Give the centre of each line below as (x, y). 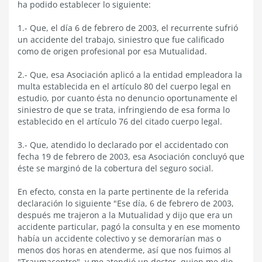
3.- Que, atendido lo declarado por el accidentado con (123, 145)
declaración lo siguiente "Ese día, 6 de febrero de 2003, (126, 203)
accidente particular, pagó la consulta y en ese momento (129, 227)
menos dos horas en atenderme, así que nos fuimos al (124, 250)
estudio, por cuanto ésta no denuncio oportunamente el (127, 98)
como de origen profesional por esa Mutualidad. (112, 51)
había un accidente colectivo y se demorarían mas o (119, 238)
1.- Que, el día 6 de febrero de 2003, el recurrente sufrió (128, 28)
